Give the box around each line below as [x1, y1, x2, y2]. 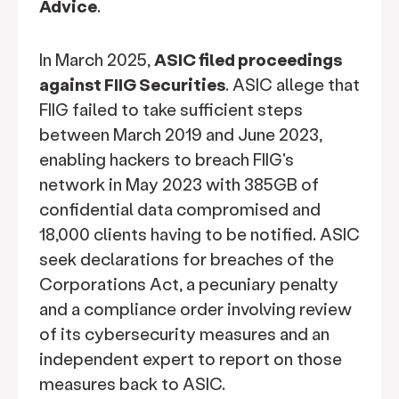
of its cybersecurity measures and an [39, 322, 330, 345]
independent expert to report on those [39, 347, 342, 370]
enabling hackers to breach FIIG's [39, 148, 294, 170]
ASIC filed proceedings [154, 48, 342, 70]
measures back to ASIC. [39, 372, 225, 395]
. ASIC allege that [225, 73, 360, 95]
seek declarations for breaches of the [39, 248, 334, 270]
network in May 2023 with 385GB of [39, 173, 319, 195]
